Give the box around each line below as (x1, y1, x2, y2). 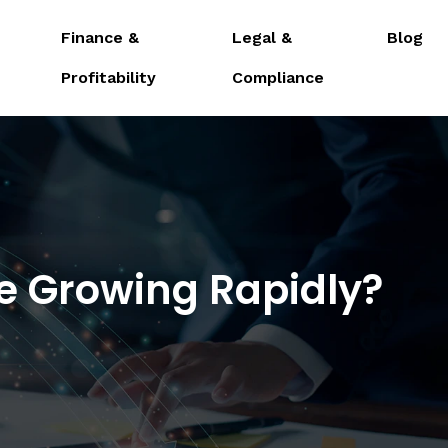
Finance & (60, 28, 139, 47)
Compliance (231, 68, 324, 87)
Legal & (231, 28, 292, 47)
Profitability (60, 68, 156, 87)
